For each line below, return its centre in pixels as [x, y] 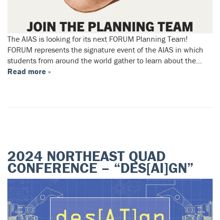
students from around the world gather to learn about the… [105, 61]
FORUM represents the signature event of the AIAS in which [105, 50]
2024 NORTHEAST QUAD [86, 156]
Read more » [29, 71]
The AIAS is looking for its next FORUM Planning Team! [97, 39]
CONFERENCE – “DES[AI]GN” [100, 168]
